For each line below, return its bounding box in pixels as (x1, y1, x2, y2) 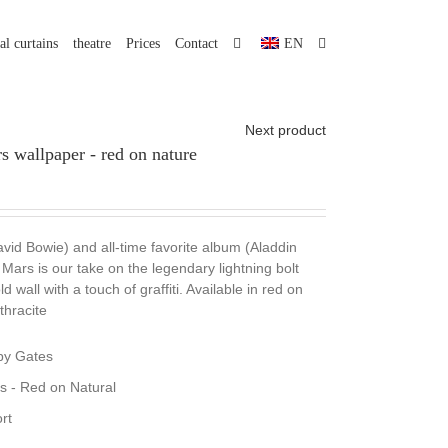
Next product (245, 122, 326, 138)
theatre (73, 35, 111, 51)
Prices (126, 35, 160, 51)
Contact (175, 35, 218, 51)
